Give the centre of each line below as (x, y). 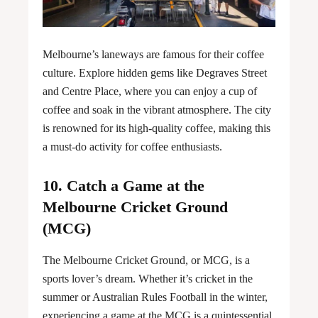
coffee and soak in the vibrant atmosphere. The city (157, 110)
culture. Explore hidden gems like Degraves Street (155, 73)
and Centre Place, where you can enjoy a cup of (150, 92)
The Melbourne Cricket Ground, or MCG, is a (146, 261)
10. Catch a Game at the (124, 186)
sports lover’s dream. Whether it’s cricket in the (148, 279)
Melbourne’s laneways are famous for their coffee (153, 55)
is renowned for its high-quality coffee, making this (157, 128)
